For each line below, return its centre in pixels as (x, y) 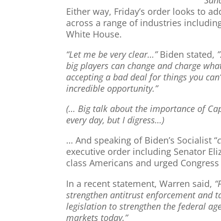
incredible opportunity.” (112, 88)
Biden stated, (187, 54)
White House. (94, 34)
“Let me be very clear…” (112, 54)
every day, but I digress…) (115, 120)
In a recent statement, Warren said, (141, 183)
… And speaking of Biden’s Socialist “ (142, 140)
